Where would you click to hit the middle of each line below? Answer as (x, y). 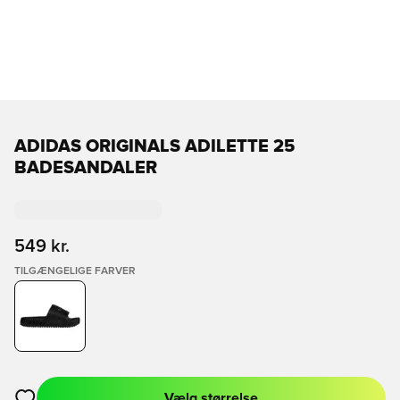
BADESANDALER (86, 168)
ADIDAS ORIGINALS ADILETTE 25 (154, 146)
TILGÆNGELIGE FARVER (75, 271)
